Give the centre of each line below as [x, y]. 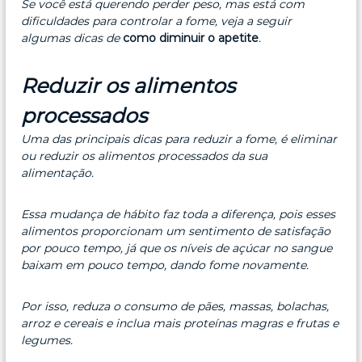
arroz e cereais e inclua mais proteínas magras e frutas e [180, 323]
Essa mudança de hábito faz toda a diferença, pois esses [179, 214]
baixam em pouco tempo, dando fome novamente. [165, 265]
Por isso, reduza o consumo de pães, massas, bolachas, [175, 306]
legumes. [47, 340]
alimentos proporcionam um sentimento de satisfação [176, 231]
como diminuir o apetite [189, 38]
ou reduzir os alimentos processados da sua [145, 156]
